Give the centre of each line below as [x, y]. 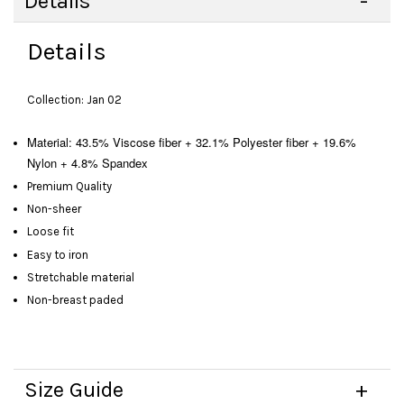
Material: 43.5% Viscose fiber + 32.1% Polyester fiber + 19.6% [192, 142]
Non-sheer [54, 209]
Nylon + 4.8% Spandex [87, 162]
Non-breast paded [75, 300]
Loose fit [50, 232]
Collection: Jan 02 [74, 99]
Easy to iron [58, 254]
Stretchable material [81, 277]
